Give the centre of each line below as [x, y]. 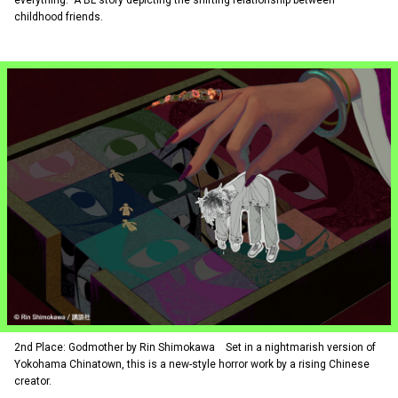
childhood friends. [59, 17]
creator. [33, 381]
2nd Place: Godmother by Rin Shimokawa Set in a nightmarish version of [195, 347]
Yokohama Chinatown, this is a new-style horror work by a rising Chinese [192, 364]
